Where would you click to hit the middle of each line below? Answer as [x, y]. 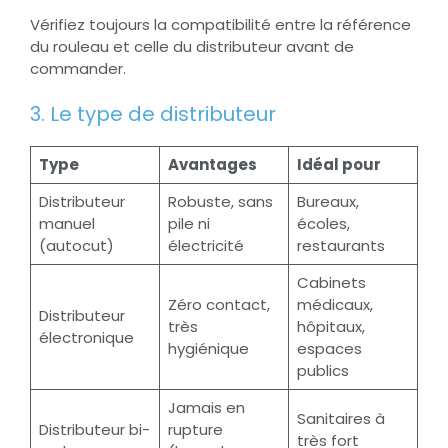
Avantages [212, 165]
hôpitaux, [330, 327]
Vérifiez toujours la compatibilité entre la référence [220, 24]
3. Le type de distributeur [153, 114]
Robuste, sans [220, 202]
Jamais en [206, 408]
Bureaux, [327, 202]
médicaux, [334, 305]
